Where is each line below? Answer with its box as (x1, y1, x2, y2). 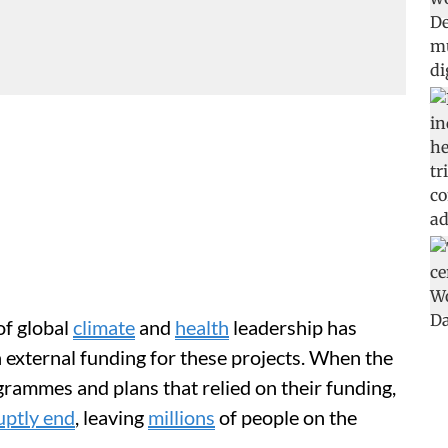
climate (73, 315, 135, 339)
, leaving (75, 405, 148, 429)
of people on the (215, 405, 357, 429)
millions (148, 405, 215, 429)
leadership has (229, 315, 357, 339)
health (175, 315, 229, 339)
